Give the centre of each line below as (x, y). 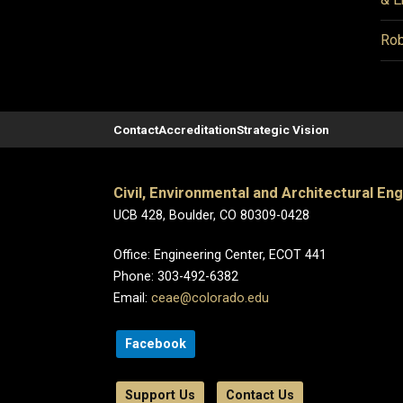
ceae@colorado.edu (210, 298)
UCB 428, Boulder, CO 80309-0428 (211, 215)
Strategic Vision (283, 130)
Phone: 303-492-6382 (176, 277)
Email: (132, 298)
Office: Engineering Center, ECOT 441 (220, 255)
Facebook (156, 344)
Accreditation (197, 130)
